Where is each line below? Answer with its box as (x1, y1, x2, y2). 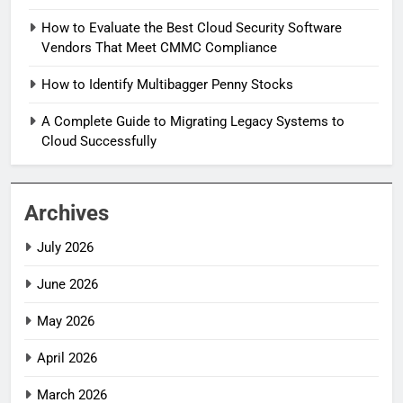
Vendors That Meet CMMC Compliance (41, 40, 277, 57)
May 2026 (37, 313, 94, 330)
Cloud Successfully (41, 133, 157, 150)
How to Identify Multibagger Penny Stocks (41, 76, 293, 94)
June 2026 (37, 276, 98, 293)
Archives (24, 201, 109, 227)
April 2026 (37, 350, 97, 367)
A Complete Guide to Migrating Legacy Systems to (41, 113, 345, 130)
